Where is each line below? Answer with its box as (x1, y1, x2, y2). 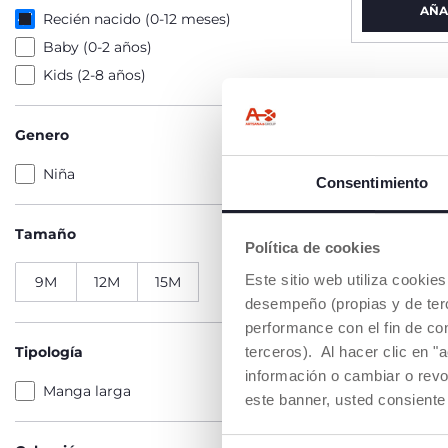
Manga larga (43, 382, 131, 400)
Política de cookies (244, 239, 381, 257)
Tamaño (15, 225, 76, 243)
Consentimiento (315, 173, 429, 191)
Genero (15, 126, 69, 144)
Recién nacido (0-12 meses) (43, 10, 231, 28)
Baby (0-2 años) (43, 38, 152, 56)
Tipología (15, 343, 83, 361)
